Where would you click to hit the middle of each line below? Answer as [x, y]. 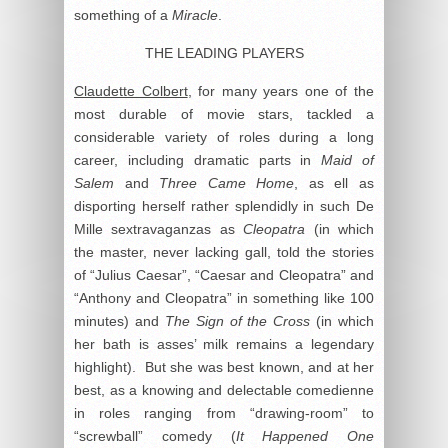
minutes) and [119, 321]
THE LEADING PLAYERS [224, 53]
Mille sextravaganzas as [159, 229]
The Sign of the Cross [237, 321]
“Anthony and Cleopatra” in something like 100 [224, 298]
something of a [123, 15]
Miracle [195, 15]
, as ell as [334, 183]
